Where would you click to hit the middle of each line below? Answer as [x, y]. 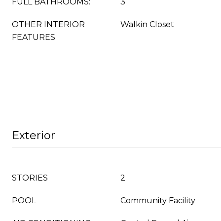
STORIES [30, 178]
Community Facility [158, 201]
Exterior [34, 135]
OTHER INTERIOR [48, 24]
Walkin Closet [147, 24]
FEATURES [34, 37]
